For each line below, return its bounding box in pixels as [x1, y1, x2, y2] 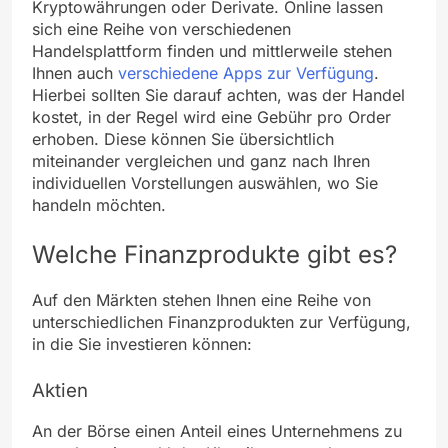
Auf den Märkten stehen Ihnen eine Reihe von [32, 289, 371, 310]
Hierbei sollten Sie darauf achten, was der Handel [32, 84, 405, 105]
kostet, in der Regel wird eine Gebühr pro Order [32, 106, 391, 127]
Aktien [32, 378, 88, 402]
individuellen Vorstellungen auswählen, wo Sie [32, 172, 378, 193]
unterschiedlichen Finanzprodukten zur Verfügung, [32, 311, 411, 332]
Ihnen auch [32, 62, 118, 83]
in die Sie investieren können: [32, 333, 252, 354]
